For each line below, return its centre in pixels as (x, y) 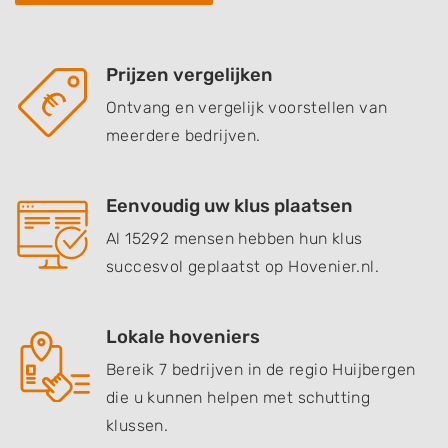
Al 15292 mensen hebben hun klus (234, 238)
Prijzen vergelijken (189, 75)
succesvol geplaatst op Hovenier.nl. (242, 266)
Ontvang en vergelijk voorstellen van (247, 107)
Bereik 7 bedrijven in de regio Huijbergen (261, 369)
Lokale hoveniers (183, 337)
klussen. (137, 425)
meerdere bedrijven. (183, 135)
